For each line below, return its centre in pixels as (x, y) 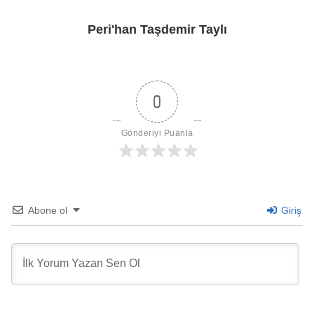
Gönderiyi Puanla (157, 133)
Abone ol (48, 210)
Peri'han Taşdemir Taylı (157, 29)
